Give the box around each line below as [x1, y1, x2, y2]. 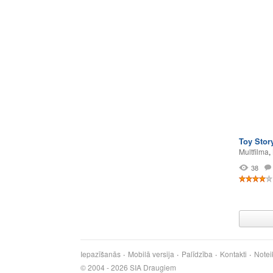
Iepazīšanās [80, 249, 121, 259]
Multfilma [239, 146, 269, 157]
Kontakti [220, 249, 247, 259]
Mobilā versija [128, 249, 174, 259]
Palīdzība [182, 249, 213, 259]
